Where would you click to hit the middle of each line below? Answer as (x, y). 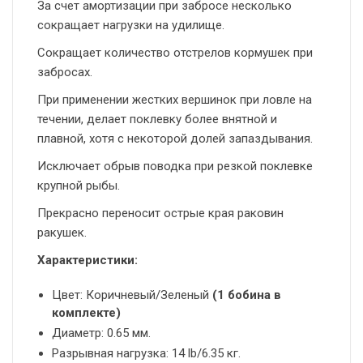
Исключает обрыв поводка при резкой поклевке (175, 167)
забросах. (65, 73)
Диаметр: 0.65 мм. (101, 333)
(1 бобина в (247, 295)
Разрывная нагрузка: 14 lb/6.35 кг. (146, 354)
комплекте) (86, 313)
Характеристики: (88, 261)
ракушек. (62, 233)
